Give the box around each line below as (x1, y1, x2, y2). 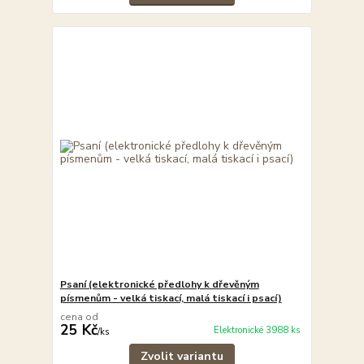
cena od (59, 310, 98, 323)
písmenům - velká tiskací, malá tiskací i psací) (59, 291, 282, 305)
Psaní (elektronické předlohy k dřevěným (59, 277, 259, 291)
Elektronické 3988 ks (213, 324, 301, 337)
